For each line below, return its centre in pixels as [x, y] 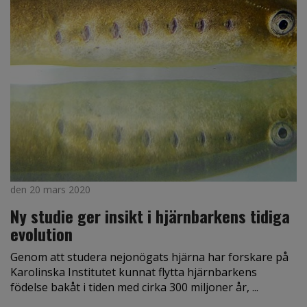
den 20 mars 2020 [50, 190]
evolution [41, 234]
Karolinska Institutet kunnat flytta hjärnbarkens [134, 272]
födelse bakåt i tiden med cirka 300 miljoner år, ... [134, 287]
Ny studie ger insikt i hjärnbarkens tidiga [150, 216]
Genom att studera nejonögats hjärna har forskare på [149, 257]
